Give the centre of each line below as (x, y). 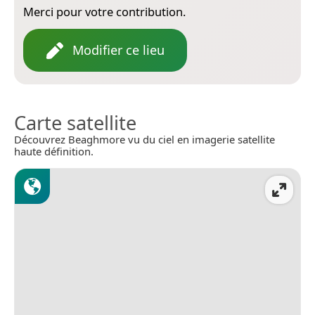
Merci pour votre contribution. (104, 12)
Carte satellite (75, 123)
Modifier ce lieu (118, 50)
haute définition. (54, 152)
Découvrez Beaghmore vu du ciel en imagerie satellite (144, 140)
